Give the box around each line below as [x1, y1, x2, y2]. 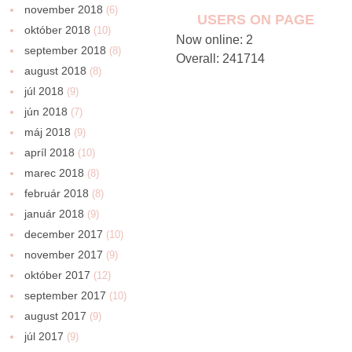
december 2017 [24, 227, 104, 240]
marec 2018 [24, 166, 85, 179]
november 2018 [24, 2, 104, 16]
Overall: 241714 [175, 51, 265, 65]
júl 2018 [24, 84, 64, 97]
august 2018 [24, 64, 87, 77]
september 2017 [24, 288, 107, 302]
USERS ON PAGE [196, 11, 314, 27]
